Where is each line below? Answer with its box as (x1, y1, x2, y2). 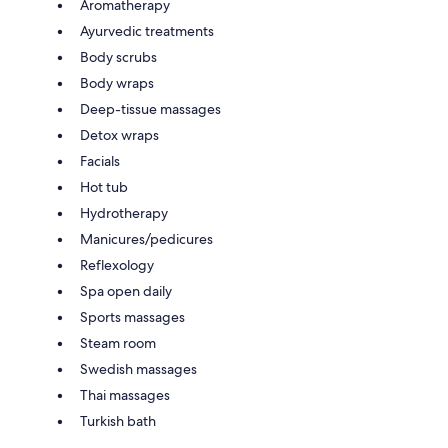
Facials (80, 152, 120, 171)
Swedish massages (80, 360, 197, 379)
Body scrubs (80, 48, 157, 67)
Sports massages (80, 308, 185, 327)
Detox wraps (80, 126, 159, 145)
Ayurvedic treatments (80, 22, 214, 41)
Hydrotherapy (80, 204, 168, 223)
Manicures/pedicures (80, 230, 213, 249)
